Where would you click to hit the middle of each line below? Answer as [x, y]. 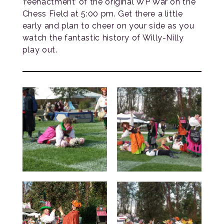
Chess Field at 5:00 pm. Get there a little [102, 14]
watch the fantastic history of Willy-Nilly [103, 38]
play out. [40, 50]
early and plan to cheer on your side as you [108, 26]
